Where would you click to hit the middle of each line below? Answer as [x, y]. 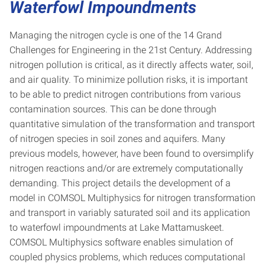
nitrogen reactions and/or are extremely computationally [126, 168]
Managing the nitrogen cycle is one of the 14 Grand [116, 35]
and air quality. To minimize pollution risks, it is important [129, 79]
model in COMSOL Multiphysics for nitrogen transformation [132, 198]
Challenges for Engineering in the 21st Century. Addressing [131, 50]
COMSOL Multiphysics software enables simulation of [121, 242]
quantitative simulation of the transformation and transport [132, 124]
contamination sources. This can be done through [113, 109]
